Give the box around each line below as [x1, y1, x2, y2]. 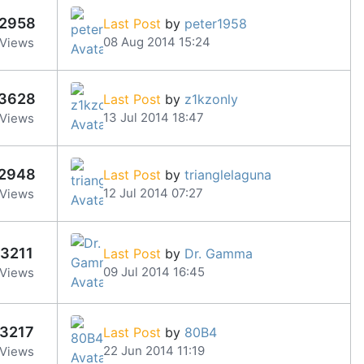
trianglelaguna [184, 166, 271, 183]
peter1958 [184, 15, 247, 32]
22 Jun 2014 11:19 [103, 342, 205, 358]
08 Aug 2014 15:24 [103, 33, 210, 50]
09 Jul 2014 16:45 [103, 263, 205, 279]
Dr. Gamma [184, 245, 253, 262]
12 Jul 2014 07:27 [103, 184, 203, 201]
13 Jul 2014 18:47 [103, 109, 204, 125]
